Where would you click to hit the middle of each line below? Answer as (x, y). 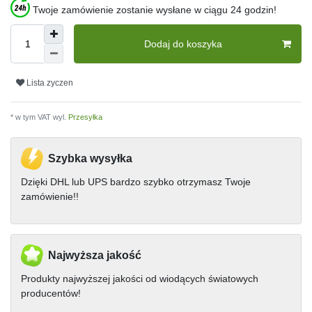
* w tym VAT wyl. (38, 117)
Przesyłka (84, 117)
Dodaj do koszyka (183, 44)
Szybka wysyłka (90, 159)
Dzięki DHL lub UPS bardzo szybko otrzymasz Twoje (136, 182)
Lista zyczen (50, 83)
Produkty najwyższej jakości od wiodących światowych (140, 279)
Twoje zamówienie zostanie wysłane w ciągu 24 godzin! (155, 10)
